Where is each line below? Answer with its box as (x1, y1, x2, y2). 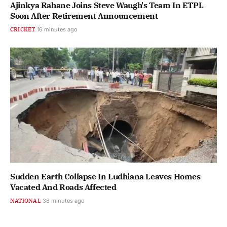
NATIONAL (10, 197, 41, 205)
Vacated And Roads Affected (10, 182, 117, 193)
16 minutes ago (36, 25, 78, 33)
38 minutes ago (42, 197, 85, 205)
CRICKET (10, 25, 35, 33)
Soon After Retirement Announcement (10, 10, 158, 21)
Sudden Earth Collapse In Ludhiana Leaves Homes (10, 171, 201, 182)
